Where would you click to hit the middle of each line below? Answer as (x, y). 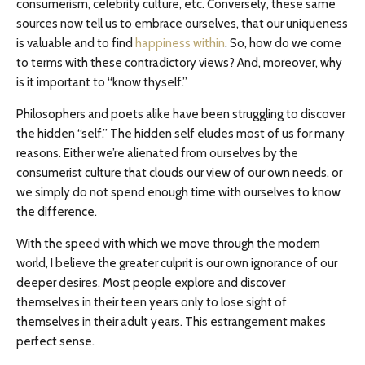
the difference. (57, 212)
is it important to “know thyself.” (102, 82)
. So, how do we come (283, 43)
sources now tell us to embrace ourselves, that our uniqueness (182, 24)
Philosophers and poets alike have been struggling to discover (181, 114)
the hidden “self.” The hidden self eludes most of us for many (180, 134)
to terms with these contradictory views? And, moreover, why (179, 63)
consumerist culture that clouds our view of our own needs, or (179, 173)
